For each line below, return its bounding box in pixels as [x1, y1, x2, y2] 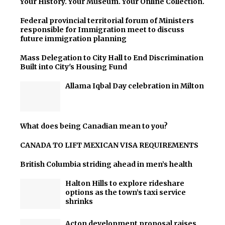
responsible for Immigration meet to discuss [20, 25, 184, 34]
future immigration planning [20, 34, 127, 43]
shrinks [65, 197, 93, 206]
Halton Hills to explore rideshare [65, 179, 184, 188]
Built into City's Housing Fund [20, 62, 127, 71]
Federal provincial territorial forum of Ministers [20, 16, 194, 25]
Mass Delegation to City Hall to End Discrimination [20, 53, 203, 62]
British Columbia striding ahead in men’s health [20, 160, 192, 169]
